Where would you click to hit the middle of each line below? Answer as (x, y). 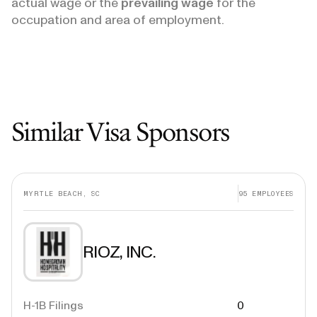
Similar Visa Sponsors (121, 132)
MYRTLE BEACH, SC (62, 193)
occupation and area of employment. (118, 20)
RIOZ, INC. (119, 252)
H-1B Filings (53, 305)
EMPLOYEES (271, 193)
